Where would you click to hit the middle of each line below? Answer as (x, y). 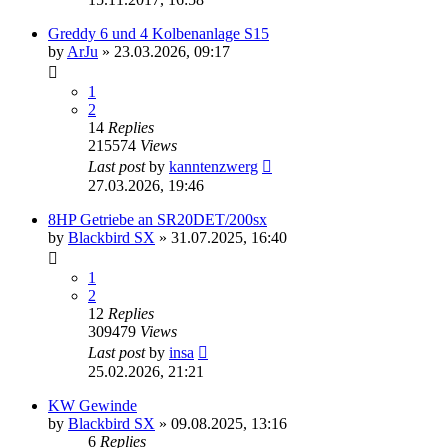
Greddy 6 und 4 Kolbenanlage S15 (158, 34)
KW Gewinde (92, 406)
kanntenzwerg (213, 167)
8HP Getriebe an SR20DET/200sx (157, 220)
